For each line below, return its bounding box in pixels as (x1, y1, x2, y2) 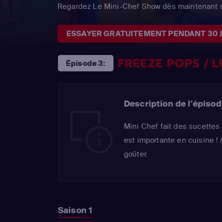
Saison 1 (58, 205, 93, 216)
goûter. (124, 149, 148, 159)
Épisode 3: (66, 58, 106, 68)
